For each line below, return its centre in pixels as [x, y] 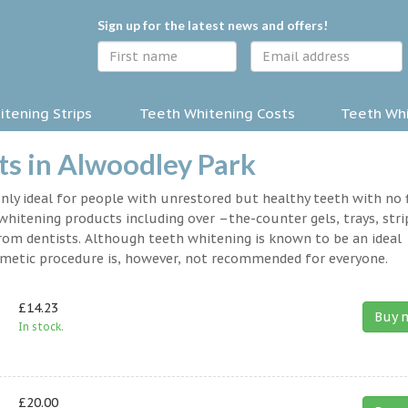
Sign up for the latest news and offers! [213, 25]
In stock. [41, 327]
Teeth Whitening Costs [217, 113]
